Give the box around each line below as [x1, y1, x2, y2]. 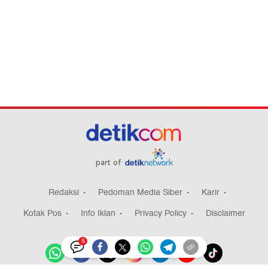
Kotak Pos [23, 206, 62, 221]
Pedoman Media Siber [98, 185, 182, 200]
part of [95, 158, 123, 167]
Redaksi [48, 185, 79, 200]
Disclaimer [205, 206, 245, 221]
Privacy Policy [134, 206, 187, 221]
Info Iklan [80, 206, 115, 221]
